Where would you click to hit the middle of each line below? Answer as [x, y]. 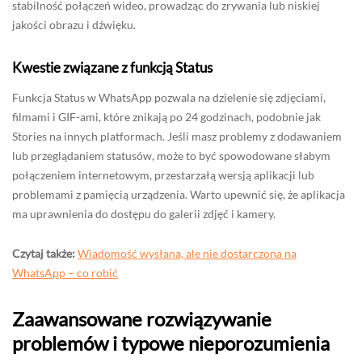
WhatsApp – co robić [65, 272]
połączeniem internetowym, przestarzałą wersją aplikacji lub [163, 175]
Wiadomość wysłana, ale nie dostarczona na [187, 253]
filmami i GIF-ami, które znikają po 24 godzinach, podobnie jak [166, 116]
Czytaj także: [44, 253]
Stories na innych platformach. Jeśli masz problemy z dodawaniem [177, 136]
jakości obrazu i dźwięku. [74, 24]
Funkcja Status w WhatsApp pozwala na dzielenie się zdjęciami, [169, 97]
